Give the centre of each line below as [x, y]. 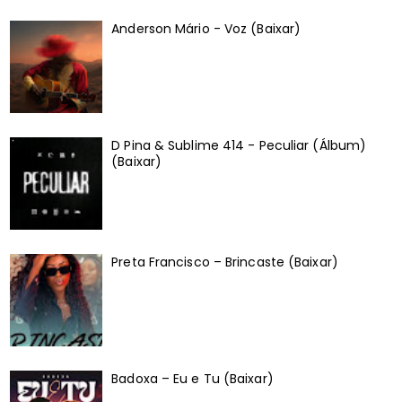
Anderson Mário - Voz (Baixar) [206, 29]
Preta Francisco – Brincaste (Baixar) [225, 262]
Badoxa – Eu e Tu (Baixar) [192, 378]
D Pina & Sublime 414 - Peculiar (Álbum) [239, 145]
